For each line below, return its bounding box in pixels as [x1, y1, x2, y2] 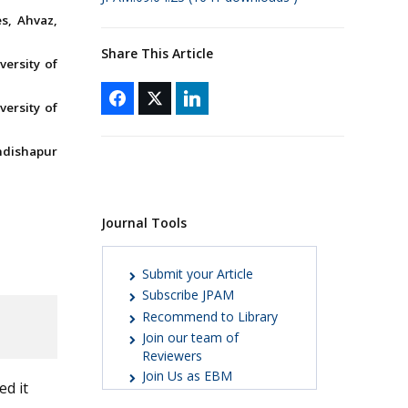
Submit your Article [142, 264, 253, 282]
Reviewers [142, 347, 202, 365]
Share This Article [100, 44, 213, 62]
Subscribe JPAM [142, 286, 234, 304]
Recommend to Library [142, 307, 278, 325]
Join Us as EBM [142, 367, 232, 385]
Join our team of [142, 329, 239, 347]
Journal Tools [100, 213, 187, 231]
